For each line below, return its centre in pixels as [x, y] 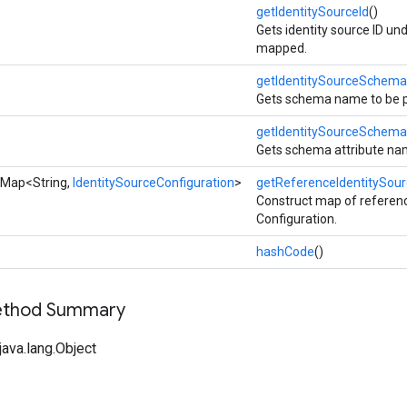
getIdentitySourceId [313, 11]
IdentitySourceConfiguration [154, 182]
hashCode [285, 251]
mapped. [282, 48]
